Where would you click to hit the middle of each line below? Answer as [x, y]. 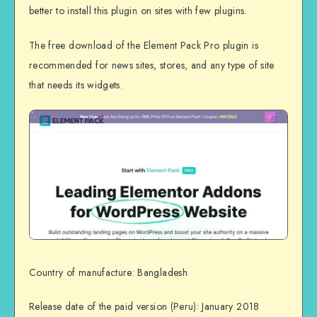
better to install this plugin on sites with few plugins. [138, 10]
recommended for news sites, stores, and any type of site [152, 65]
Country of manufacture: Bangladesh [108, 272]
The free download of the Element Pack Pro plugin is [144, 45]
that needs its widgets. [76, 85]
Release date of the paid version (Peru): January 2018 [144, 307]
